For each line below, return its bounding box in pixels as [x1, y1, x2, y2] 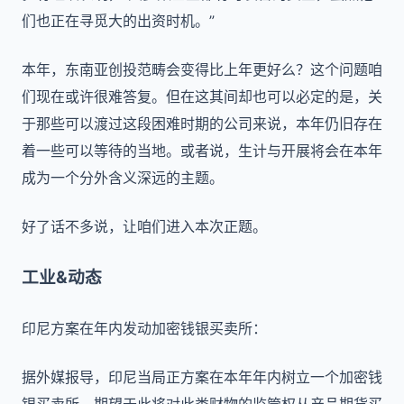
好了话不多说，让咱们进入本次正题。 [22, 217, 267, 235]
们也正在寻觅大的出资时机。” [22, 12, 215, 30]
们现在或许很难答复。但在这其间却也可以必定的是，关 [22, 87, 382, 106]
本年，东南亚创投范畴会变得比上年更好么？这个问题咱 [22, 60, 382, 78]
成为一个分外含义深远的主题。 [22, 169, 224, 187]
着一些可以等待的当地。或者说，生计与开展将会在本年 [22, 142, 382, 160]
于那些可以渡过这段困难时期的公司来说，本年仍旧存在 [22, 115, 382, 133]
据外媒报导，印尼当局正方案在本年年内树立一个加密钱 [22, 368, 382, 386]
